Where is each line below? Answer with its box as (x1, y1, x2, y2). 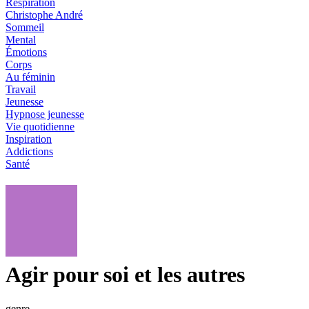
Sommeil (6, 21, 44, 33)
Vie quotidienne (6, 120, 74, 132)
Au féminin (6, 70, 55, 83)
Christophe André (6, 8, 83, 21)
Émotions (6, 46, 47, 58)
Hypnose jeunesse (6, 108, 84, 120)
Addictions (6, 145, 53, 157)
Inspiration (6, 132, 52, 145)
